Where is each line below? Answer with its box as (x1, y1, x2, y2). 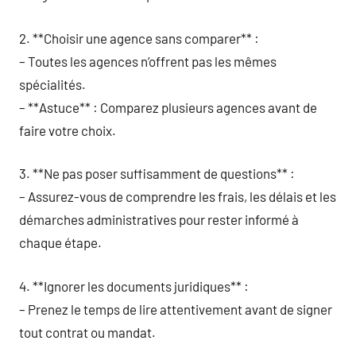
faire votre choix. (19, 122, 116, 138)
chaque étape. (19, 234, 102, 250)
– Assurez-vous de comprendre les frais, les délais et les (19, 188, 336, 204)
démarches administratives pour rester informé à (19, 211, 299, 227)
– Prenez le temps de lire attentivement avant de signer (19, 300, 332, 317)
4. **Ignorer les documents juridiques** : (19, 277, 249, 294)
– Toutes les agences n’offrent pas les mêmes (19, 52, 277, 69)
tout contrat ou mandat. (19, 323, 156, 340)
